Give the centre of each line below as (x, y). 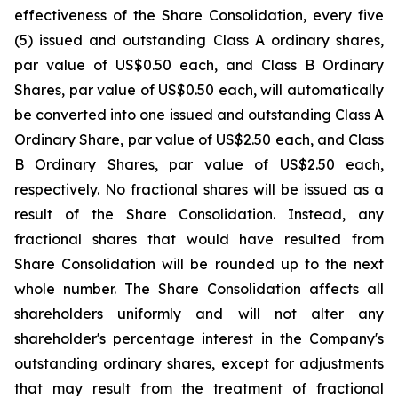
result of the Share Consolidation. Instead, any (199, 214)
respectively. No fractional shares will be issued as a (199, 189)
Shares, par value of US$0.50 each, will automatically (199, 90)
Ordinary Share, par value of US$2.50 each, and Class (199, 139)
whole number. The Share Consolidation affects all (199, 289)
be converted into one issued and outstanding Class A (199, 115)
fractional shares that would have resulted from (199, 239)
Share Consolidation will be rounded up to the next (199, 264)
